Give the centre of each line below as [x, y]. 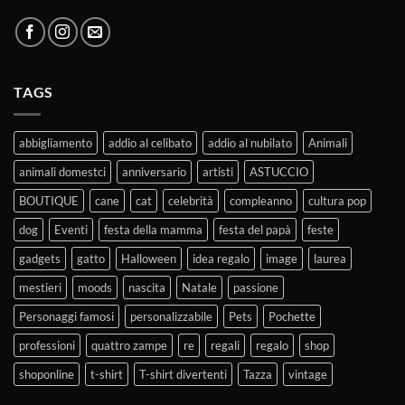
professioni [47, 345]
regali [225, 345]
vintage [308, 374]
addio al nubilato [250, 142]
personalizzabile [171, 316]
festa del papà [255, 229]
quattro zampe [129, 345]
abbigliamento [56, 142]
